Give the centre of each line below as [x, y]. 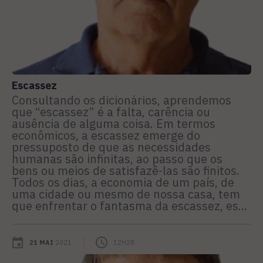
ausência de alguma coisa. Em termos [114, 123]
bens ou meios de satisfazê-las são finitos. [127, 170]
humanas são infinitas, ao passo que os [117, 159]
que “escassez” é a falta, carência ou [111, 112]
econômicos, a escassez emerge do [106, 135]
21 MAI [41, 242]
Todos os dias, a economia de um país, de [123, 182]
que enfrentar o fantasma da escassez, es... [129, 205]
